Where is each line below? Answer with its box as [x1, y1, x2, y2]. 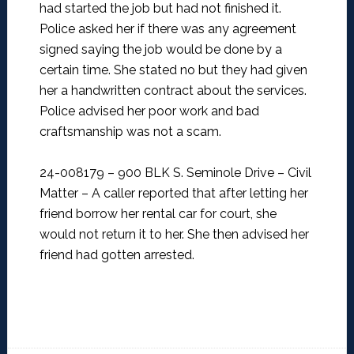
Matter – [39, 186, 92, 201]
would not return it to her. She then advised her [39, 227, 309, 243]
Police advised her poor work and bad [39, 104, 259, 119]
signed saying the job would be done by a [39, 42, 282, 58]
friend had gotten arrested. [39, 247, 194, 263]
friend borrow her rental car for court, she [39, 206, 277, 222]
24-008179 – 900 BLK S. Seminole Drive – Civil [39, 165, 311, 181]
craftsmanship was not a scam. [39, 124, 221, 140]
